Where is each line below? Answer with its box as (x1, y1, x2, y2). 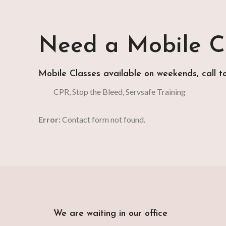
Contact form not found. (61, 114, 145, 124)
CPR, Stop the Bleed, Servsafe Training (38, 86, 186, 96)
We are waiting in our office (53, 208, 167, 218)
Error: (38, 114, 61, 124)
